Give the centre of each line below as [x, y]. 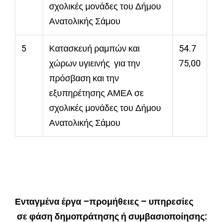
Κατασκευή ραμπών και [94, 49]
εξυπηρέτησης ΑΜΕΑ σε [96, 93]
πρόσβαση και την [84, 78]
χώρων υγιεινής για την [95, 63]
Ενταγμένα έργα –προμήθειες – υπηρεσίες [104, 202]
